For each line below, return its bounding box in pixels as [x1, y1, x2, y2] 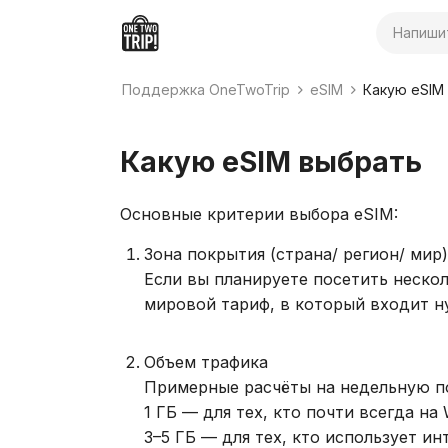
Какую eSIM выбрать [120, 145, 422, 179]
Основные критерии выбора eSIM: [120, 204, 398, 224]
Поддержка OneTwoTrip [122, 81, 290, 98]
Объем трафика [144, 352, 268, 372]
